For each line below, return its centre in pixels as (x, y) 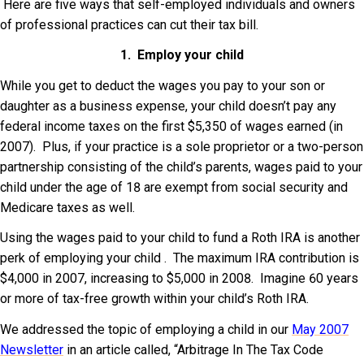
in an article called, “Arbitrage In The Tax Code (193, 349)
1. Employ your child (182, 55)
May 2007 (320, 329)
